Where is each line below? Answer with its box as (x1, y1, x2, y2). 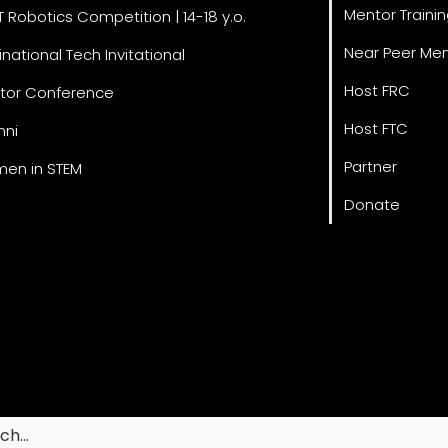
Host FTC (343, 117, 408, 139)
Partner (343, 155, 397, 177)
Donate (343, 193, 400, 215)
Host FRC (343, 79, 410, 101)
